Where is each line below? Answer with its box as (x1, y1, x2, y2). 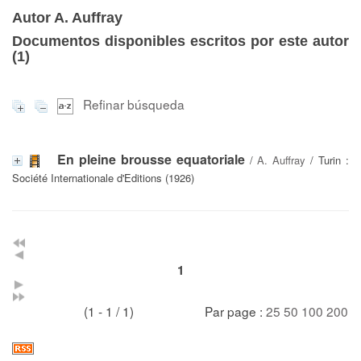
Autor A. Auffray (12, 10, 122, 26)
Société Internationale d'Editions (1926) (12, 169, 194, 185)
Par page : (205, 301, 266, 320)
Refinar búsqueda (83, 95, 185, 113)
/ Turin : (305, 151, 350, 168)
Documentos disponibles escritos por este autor (12, 33, 349, 49)
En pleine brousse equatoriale (56, 149, 245, 168)
